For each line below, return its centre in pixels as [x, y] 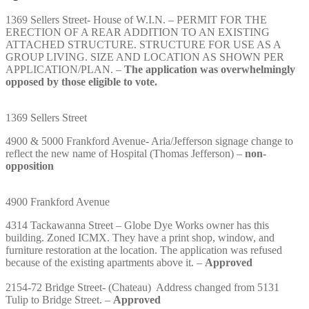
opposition [30, 166]
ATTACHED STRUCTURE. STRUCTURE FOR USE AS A [143, 45]
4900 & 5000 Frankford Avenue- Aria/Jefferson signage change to [149, 141]
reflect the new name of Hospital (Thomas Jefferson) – [125, 154]
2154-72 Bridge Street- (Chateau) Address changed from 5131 [142, 288]
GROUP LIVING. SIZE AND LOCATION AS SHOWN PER [145, 57]
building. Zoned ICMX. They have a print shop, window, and [140, 238]
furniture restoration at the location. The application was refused [144, 250]
